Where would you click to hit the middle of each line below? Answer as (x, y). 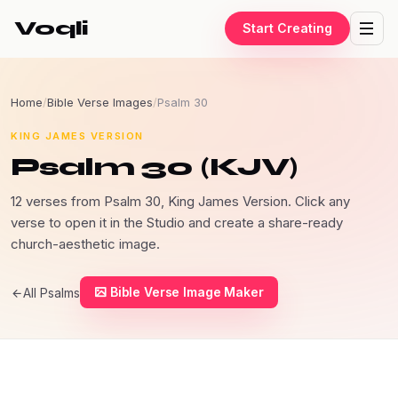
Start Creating (287, 28)
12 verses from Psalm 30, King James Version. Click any (180, 201)
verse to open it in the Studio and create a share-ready (177, 223)
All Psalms (52, 293)
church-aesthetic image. (85, 244)
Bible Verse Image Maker (187, 292)
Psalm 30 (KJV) (155, 167)
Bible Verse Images (100, 102)
